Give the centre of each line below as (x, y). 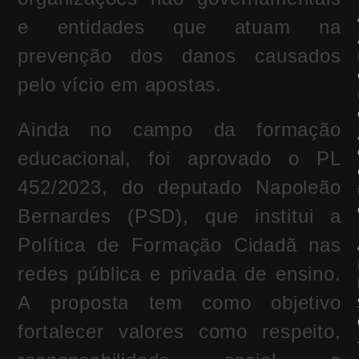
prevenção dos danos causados (179, 56)
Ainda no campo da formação (179, 130)
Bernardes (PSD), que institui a (179, 216)
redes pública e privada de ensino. (179, 274)
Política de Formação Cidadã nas (179, 245)
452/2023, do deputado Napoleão (179, 188)
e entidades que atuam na (179, 27)
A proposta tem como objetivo (179, 303)
